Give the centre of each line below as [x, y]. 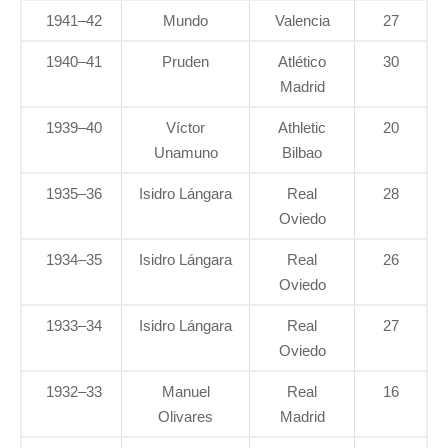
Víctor [185, 128]
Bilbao [302, 153]
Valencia [302, 21]
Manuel [185, 392]
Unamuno [185, 153]
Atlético [302, 62]
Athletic [302, 128]
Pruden [185, 62]
